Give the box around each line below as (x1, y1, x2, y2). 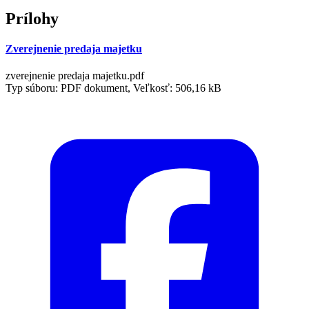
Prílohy (6, 9, 59, 28)
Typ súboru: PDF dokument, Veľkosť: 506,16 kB (6, 82, 221, 94)
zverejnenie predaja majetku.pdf (6, 70, 144, 82)
